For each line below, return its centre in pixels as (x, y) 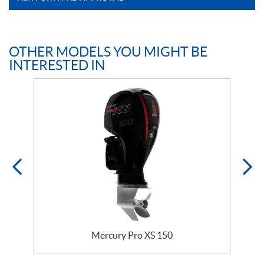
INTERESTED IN (57, 65)
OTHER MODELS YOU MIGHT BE (108, 52)
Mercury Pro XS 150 (132, 235)
